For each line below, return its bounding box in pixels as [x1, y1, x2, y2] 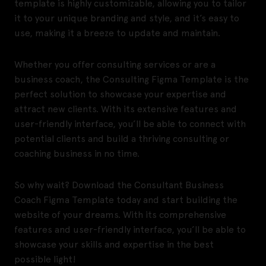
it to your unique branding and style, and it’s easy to [14, 12, 239, 24]
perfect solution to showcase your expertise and [14, 88, 226, 100]
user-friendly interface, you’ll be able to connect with [14, 118, 246, 130]
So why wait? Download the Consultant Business [14, 179, 224, 191]
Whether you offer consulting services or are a [14, 59, 216, 71]
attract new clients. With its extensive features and [14, 103, 237, 115]
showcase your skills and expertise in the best [14, 239, 214, 251]
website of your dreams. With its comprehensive [14, 209, 226, 221]
